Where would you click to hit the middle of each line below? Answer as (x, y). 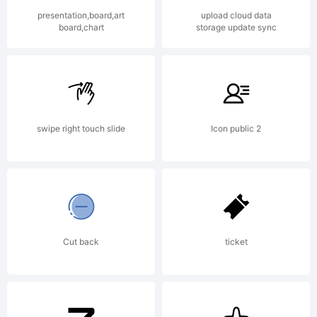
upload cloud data (236, 15)
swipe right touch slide (81, 128)
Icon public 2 (236, 128)
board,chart (81, 27)
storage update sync (236, 27)
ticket (236, 242)
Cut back (81, 242)
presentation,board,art (81, 15)
